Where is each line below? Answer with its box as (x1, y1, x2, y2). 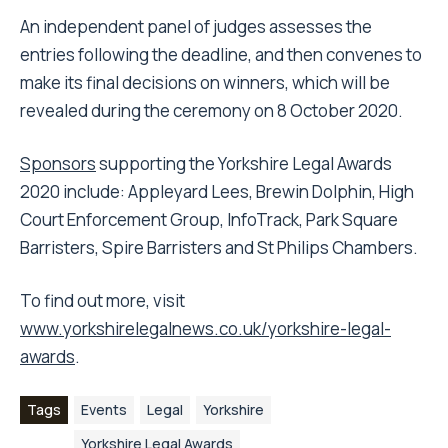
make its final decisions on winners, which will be (20, 71, 390, 95)
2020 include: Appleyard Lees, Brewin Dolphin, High (20, 180, 414, 204)
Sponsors (20, 152, 96, 176)
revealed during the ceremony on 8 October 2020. (20, 99, 403, 123)
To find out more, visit (20, 289, 185, 313)
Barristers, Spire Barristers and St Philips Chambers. (20, 236, 418, 260)
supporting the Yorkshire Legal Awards (96, 152, 392, 176)
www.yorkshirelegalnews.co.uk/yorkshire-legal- (20, 317, 391, 341)
